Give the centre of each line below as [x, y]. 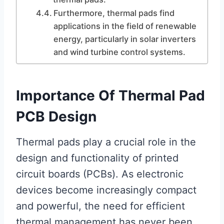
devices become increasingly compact [106, 190]
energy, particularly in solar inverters [124, 39]
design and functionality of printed [97, 158]
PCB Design [56, 116]
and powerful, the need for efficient [100, 206]
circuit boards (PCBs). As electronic [100, 174]
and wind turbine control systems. [119, 52]
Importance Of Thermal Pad [110, 95]
